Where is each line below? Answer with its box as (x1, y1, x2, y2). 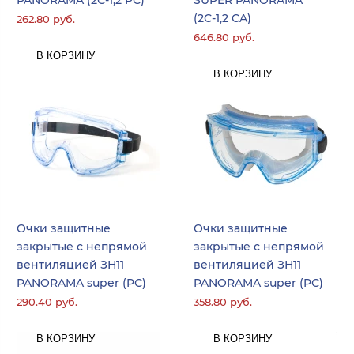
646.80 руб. (194, 31, 254, 44)
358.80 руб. (194, 296, 252, 309)
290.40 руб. (17, 296, 77, 309)
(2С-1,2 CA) (194, 10, 251, 25)
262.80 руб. (17, 13, 75, 26)
